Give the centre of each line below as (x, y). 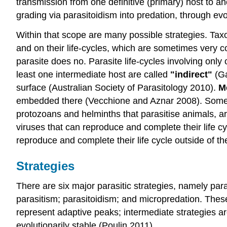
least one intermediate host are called (93, 74)
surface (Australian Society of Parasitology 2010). (117, 87)
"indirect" (191, 74)
